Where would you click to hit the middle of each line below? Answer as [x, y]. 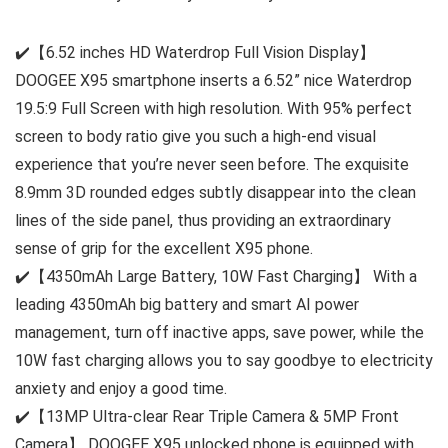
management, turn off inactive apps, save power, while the [219, 333]
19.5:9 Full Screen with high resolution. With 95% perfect [213, 109]
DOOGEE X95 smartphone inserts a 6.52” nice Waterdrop [213, 81]
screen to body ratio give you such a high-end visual [195, 137]
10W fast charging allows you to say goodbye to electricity [224, 361]
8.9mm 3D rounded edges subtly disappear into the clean [215, 193]
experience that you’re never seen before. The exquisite [212, 165]
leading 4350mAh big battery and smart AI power [187, 305]
